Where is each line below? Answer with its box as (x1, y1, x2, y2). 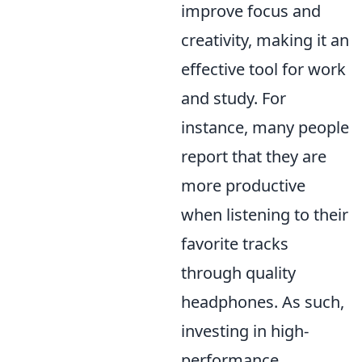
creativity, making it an (181, 29, 349, 51)
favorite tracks (181, 233, 288, 255)
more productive (181, 175, 305, 196)
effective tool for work (181, 58, 346, 80)
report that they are (181, 145, 326, 167)
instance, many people (181, 116, 349, 138)
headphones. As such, (181, 291, 344, 313)
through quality (181, 262, 296, 284)
